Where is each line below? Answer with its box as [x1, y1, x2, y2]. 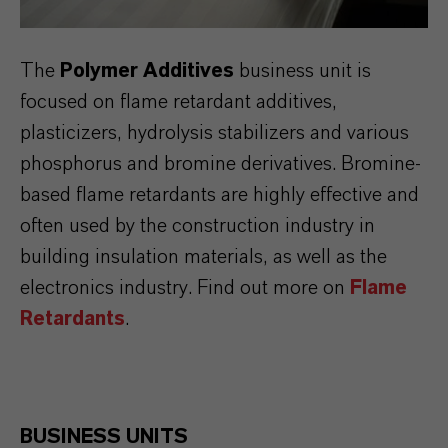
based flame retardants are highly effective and [20, 185, 419, 205]
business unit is [234, 61, 371, 81]
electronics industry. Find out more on [20, 278, 350, 298]
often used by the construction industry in [20, 216, 375, 236]
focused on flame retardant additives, [20, 92, 337, 112]
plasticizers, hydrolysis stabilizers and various [20, 123, 409, 143]
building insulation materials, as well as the [20, 247, 387, 267]
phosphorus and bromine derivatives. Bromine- [20, 154, 421, 174]
